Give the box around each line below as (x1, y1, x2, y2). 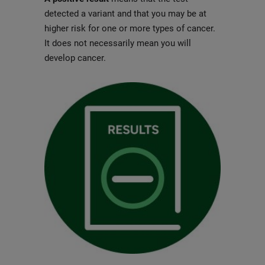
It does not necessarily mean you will (44, 38, 191, 49)
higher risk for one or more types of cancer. (44, 23, 215, 34)
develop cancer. (44, 53, 106, 64)
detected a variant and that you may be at (44, 8, 206, 20)
